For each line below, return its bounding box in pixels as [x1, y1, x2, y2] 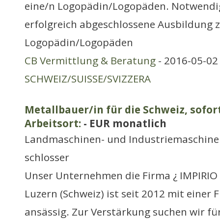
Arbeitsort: [25, 116, 81, 130]
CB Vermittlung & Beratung [25, 54, 156, 67]
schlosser [25, 150, 69, 164]
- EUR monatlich [81, 116, 166, 130]
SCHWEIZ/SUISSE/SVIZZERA [25, 72, 151, 85]
